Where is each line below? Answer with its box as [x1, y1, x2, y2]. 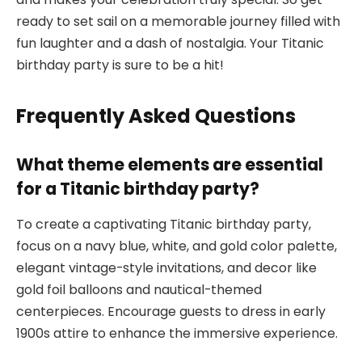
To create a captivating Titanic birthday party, [16, 215, 311, 234]
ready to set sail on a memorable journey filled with [16, 11, 340, 31]
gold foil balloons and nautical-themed [16, 280, 262, 300]
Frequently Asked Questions [16, 103, 296, 130]
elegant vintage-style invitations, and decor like [16, 259, 317, 278]
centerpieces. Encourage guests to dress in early [16, 302, 326, 322]
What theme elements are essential [16, 152, 323, 176]
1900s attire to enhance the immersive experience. [16, 324, 338, 343]
